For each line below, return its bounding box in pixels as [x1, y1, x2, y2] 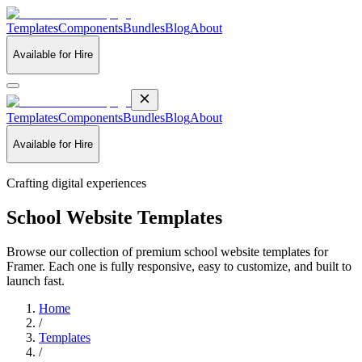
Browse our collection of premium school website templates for [6, 245, 328, 259]
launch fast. [6, 274, 65, 288]
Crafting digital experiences [6, 176, 146, 191]
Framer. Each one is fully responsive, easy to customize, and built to [6, 259, 351, 274]
